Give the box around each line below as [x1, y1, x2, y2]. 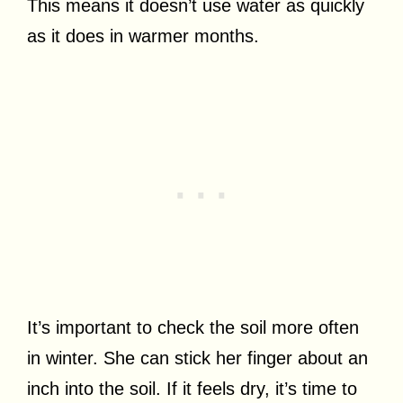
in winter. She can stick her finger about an [27, 347, 368, 368]
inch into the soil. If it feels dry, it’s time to [27, 378, 357, 399]
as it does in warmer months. [27, 25, 259, 46]
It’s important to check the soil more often [27, 317, 359, 337]
